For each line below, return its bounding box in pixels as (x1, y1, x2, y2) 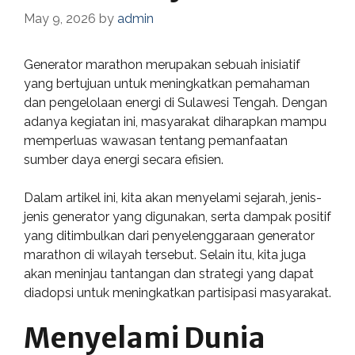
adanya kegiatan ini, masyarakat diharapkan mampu (24, 114, 326, 129)
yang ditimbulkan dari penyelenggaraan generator (24, 228, 315, 243)
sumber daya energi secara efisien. (24, 152, 223, 167)
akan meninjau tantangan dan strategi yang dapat (24, 266, 314, 281)
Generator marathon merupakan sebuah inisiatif (24, 57, 300, 72)
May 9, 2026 (24, 11, 96, 26)
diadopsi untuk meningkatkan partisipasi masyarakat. (24, 285, 331, 300)
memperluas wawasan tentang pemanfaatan (24, 133, 288, 148)
